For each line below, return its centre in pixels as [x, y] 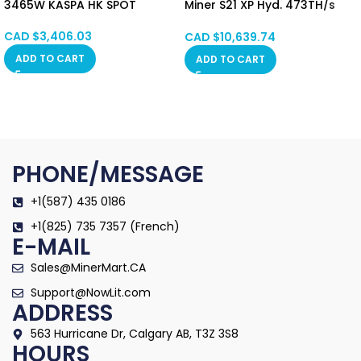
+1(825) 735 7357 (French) [105, 227]
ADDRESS [62, 313]
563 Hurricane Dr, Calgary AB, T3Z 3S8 [134, 334]
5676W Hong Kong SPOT [255, 20]
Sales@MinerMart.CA [88, 268]
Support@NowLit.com [90, 293]
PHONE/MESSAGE [108, 175]
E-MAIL [51, 247]
